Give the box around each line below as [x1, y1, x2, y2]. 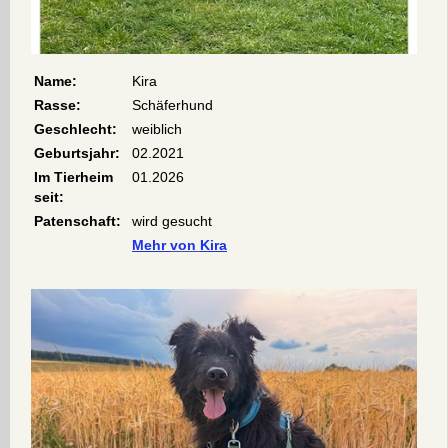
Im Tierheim [34, 168, 113, 185]
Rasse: [34, 96, 81, 113]
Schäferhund [132, 96, 213, 113]
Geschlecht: [34, 120, 117, 137]
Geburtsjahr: [34, 144, 120, 161]
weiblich [132, 120, 182, 137]
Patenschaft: [34, 212, 121, 229]
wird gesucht [132, 212, 212, 229]
